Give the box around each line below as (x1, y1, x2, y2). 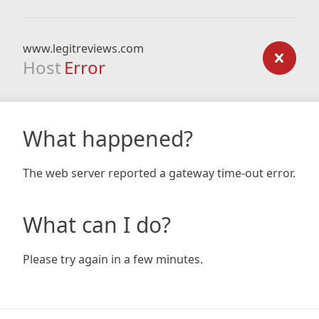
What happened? (23, 124, 193, 153)
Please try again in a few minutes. (23, 251, 203, 267)
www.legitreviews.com (23, 41, 144, 56)
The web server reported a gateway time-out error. (23, 165, 296, 181)
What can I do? (23, 210, 171, 239)
